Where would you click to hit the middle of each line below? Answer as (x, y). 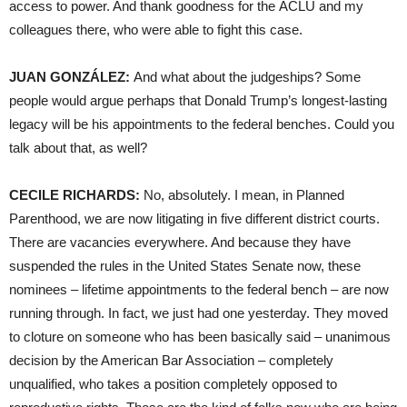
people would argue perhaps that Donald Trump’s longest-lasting (198, 100)
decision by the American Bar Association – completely (171, 360)
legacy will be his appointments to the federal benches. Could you (202, 124)
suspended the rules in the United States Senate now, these (185, 265)
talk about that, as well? (78, 147)
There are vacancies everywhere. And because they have (180, 242)
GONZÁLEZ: (88, 76)
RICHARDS (99, 194)
